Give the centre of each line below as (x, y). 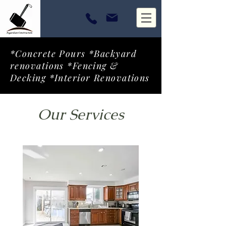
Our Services (81, 114)
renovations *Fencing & (64, 66)
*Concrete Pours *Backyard (74, 53)
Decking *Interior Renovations (80, 78)
